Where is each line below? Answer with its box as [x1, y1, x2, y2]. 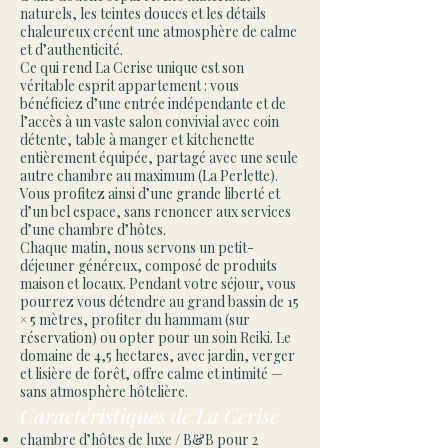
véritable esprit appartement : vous [20, 76, 239, 95]
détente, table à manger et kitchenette [20, 130, 255, 149]
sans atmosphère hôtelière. [20, 382, 188, 401]
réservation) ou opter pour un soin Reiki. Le [20, 328, 291, 347]
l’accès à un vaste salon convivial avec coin [20, 112, 279, 131]
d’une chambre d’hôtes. [20, 220, 166, 239]
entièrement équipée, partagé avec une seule [20, 148, 298, 167]
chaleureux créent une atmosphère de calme [20, 22, 297, 41]
